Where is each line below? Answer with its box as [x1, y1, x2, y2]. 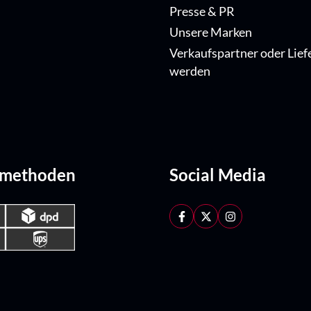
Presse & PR [169, 4, 235, 19]
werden [169, 64, 210, 79]
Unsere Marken [169, 25, 252, 40]
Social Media [169, 165, 266, 185]
